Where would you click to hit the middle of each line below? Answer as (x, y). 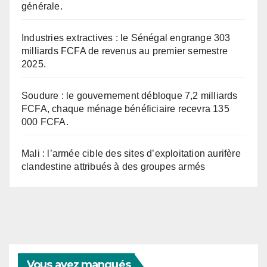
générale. (42, 7)
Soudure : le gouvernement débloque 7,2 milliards (130, 96)
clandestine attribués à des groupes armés (114, 167)
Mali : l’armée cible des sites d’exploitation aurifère (131, 154)
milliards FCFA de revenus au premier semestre (125, 51)
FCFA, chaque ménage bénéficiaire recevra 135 (125, 109)
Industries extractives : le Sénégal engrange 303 (126, 38)
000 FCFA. (45, 122)
